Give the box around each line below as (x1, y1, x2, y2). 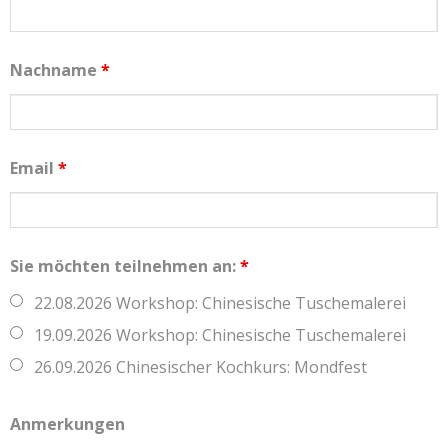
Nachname (10, 58, 101, 81)
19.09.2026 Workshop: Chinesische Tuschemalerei (34, 323, 406, 346)
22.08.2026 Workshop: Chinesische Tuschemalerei (34, 291, 406, 314)
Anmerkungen (10, 412, 125, 435)
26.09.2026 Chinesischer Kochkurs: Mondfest (34, 355, 367, 378)
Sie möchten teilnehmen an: (10, 254, 240, 277)
